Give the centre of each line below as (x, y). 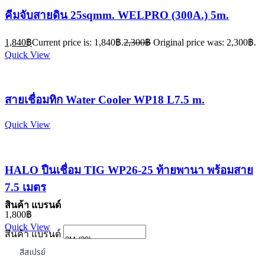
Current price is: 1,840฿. (78, 42)
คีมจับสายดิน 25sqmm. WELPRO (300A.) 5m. (117, 15)
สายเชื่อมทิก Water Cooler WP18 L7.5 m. (105, 100)
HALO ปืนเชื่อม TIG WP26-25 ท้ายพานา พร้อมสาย (129, 170)
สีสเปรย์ (33, 253)
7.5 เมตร (25, 187)
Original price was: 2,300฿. (205, 42)
